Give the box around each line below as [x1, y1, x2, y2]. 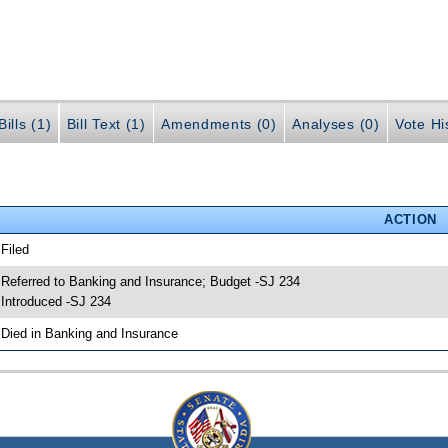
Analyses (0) [292, 115, 380, 132]
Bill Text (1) [66, 115, 146, 132]
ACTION [383, 211, 437, 227]
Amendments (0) [161, 115, 277, 132]
